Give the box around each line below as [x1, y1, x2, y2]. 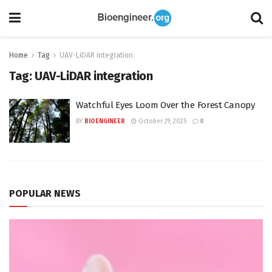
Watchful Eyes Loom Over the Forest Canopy [76, 100, 255, 110]
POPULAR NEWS [9, 187, 81, 199]
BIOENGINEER [84, 118, 125, 125]
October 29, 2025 [137, 118, 186, 125]
